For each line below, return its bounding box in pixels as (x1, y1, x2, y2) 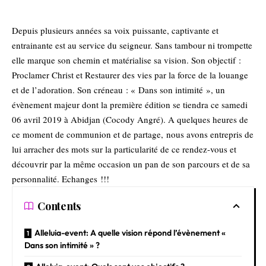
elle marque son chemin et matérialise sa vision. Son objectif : (12, 53, 241, 66)
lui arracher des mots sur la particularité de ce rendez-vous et (12, 142, 236, 155)
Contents (37, 198, 81, 213)
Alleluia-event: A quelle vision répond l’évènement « (34, 227, 226, 238)
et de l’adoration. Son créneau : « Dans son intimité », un (12, 83, 225, 96)
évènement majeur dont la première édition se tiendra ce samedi (12, 98, 248, 110)
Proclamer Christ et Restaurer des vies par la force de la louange (12, 68, 248, 81)
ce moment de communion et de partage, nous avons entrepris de (12, 128, 254, 140)
